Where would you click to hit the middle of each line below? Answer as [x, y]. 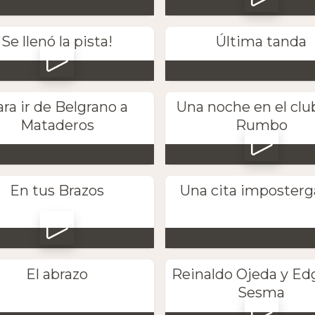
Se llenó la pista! [57, 41]
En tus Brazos [57, 191]
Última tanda [262, 41]
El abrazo [57, 275]
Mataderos [57, 125]
